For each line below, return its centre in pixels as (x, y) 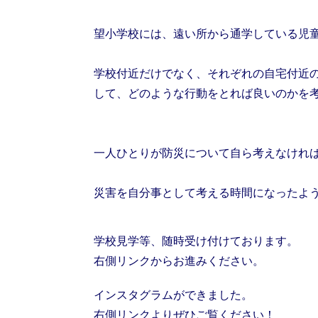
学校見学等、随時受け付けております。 (196, 241)
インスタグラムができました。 (173, 295)
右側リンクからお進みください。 (179, 261)
